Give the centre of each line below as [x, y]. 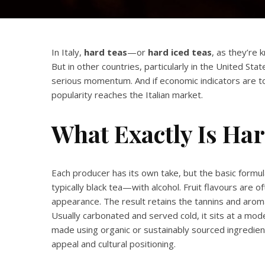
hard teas [106, 52]
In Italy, [68, 52]
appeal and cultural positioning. [114, 244]
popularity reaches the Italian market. [127, 95]
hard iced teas [180, 52]
